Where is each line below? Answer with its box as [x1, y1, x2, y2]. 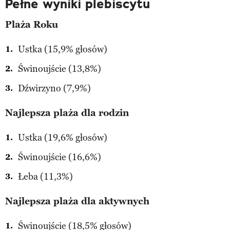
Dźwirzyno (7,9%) [18, 82, 91, 94]
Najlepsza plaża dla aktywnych [5, 195, 149, 207]
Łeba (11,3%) [18, 170, 73, 182]
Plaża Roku [5, 18, 58, 30]
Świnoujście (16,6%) [18, 151, 101, 163]
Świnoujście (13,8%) [18, 63, 101, 74]
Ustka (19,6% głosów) [18, 131, 107, 143]
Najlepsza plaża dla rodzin [5, 107, 129, 119]
